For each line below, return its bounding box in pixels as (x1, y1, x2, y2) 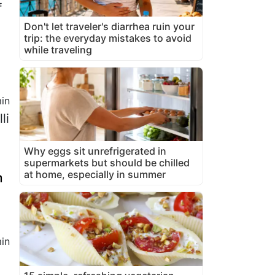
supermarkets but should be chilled (24, 156, 190, 169)
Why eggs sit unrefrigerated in (24, 144, 166, 157)
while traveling (24, 43, 92, 56)
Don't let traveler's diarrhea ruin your (24, 20, 195, 33)
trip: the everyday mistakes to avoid (24, 31, 192, 44)
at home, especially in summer (24, 168, 166, 180)
